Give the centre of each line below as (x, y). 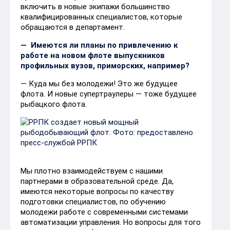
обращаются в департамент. (73, 27)
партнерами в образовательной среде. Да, (97, 181)
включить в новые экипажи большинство (95, 6)
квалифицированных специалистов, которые (101, 17)
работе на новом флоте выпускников (93, 55)
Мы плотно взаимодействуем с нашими (92, 171)
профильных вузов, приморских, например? (105, 65)
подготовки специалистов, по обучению (93, 202)
